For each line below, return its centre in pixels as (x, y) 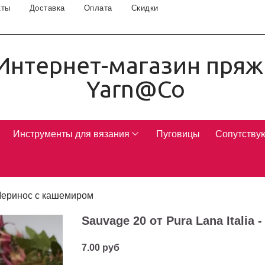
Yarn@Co (135, 89)
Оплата (98, 8)
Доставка (47, 8)
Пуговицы (178, 134)
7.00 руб (101, 248)
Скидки (145, 8)
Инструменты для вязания (71, 134)
